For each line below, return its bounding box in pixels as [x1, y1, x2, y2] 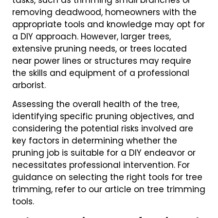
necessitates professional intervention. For [12, 159, 190, 171]
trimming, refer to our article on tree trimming [12, 183, 205, 196]
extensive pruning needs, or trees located [12, 43, 187, 55]
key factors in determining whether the [12, 135, 177, 147]
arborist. [12, 79, 46, 91]
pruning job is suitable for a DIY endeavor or [12, 147, 196, 159]
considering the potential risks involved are [12, 123, 193, 135]
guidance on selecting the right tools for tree [12, 171, 202, 183]
